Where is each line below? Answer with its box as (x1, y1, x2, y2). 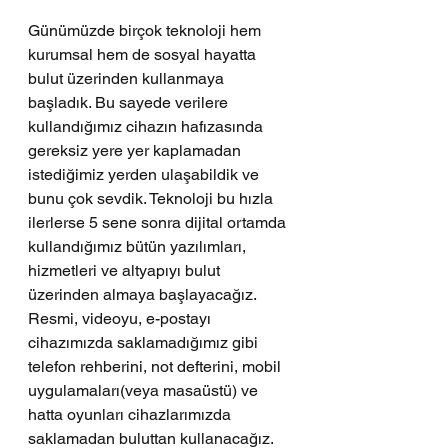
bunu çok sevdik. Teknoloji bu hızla (28, 189, 277, 208)
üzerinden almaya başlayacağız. (28, 285, 260, 304)
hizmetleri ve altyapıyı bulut (28, 261, 224, 280)
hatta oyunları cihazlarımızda (28, 405, 235, 424)
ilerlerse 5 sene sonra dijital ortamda (28, 213, 290, 232)
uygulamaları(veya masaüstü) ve (28, 381, 262, 400)
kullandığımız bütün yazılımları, (28, 237, 250, 256)
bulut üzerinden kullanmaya (28, 69, 228, 88)
